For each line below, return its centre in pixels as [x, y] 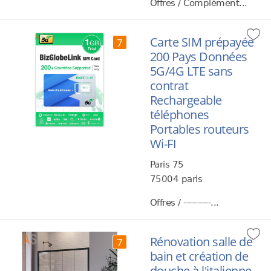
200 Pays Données [198, 57]
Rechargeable [186, 100]
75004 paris [176, 179]
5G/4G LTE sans [191, 71]
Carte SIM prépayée [202, 42]
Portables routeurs [199, 129]
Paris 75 [167, 165]
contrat [169, 86]
